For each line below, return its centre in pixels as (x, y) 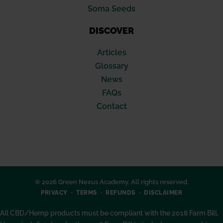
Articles (111, 53)
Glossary (111, 66)
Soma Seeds (111, 9)
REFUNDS (120, 193)
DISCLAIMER (163, 193)
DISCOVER (111, 31)
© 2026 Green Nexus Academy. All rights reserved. (111, 182)
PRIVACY (54, 193)
